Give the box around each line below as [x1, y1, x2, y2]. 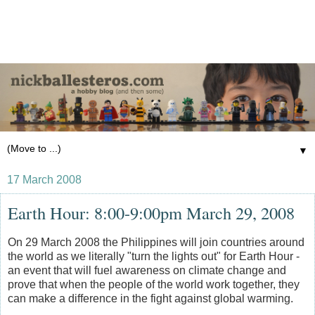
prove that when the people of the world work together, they [8, 278, 300, 290]
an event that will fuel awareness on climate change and [8, 264, 286, 276]
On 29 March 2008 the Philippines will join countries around [8, 236, 304, 248]
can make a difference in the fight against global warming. [8, 292, 293, 304]
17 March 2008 [7, 173, 82, 186]
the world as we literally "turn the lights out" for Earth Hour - [8, 250, 300, 262]
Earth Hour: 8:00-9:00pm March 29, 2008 [8, 200, 295, 224]
